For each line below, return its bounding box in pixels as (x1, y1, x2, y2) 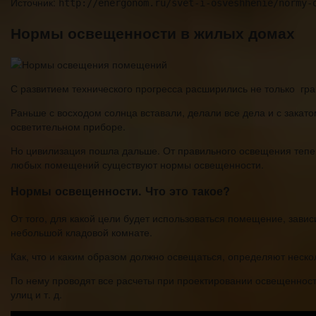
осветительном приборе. (11, 119, 126, 133)
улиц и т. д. (11, 286, 62, 301)
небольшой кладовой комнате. (11, 224, 152, 239)
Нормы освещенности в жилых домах (11, 22, 295, 44)
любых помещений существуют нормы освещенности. (11, 157, 264, 171)
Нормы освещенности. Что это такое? (11, 183, 230, 200)
